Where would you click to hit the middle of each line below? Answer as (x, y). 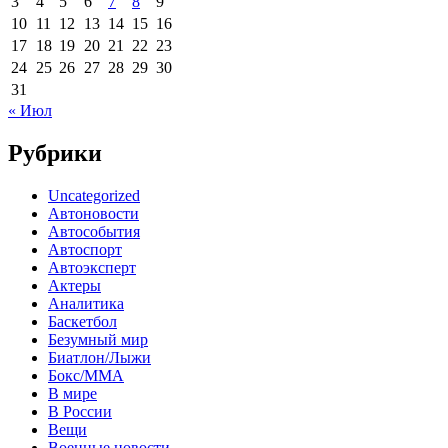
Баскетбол (82, 321)
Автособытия (94, 231)
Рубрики (55, 152)
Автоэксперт (92, 267)
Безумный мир (98, 339)
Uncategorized (94, 195)
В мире (72, 393)
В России (80, 411)
